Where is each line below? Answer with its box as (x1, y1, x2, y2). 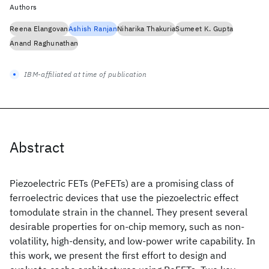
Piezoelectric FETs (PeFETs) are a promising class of (10, 177, 234, 189)
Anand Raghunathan (10, 38, 79, 47)
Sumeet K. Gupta (175, 24, 234, 33)
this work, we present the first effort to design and (10, 249, 226, 261)
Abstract (10, 138, 64, 157)
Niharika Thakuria (116, 24, 176, 33)
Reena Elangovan (10, 24, 68, 33)
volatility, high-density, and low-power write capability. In (10, 235, 255, 247)
